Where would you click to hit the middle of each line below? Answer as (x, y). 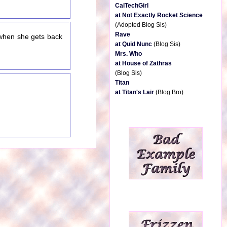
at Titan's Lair (135, 92)
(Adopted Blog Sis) (141, 25)
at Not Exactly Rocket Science (159, 15)
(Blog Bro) (169, 92)
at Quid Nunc (134, 44)
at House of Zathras (143, 63)
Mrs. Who (128, 54)
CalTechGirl (132, 6)
